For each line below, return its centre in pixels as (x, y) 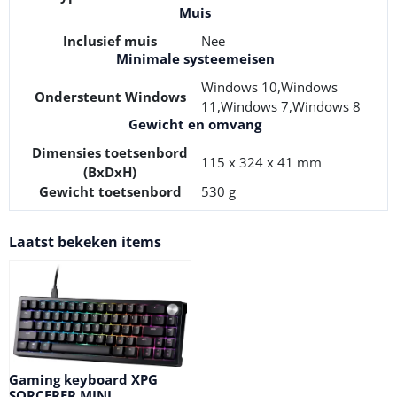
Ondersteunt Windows (110, 96)
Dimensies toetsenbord (110, 152)
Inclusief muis (110, 40)
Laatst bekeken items (85, 241)
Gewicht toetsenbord (110, 191)
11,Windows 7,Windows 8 (281, 106)
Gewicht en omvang (195, 124)
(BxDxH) (110, 171)
